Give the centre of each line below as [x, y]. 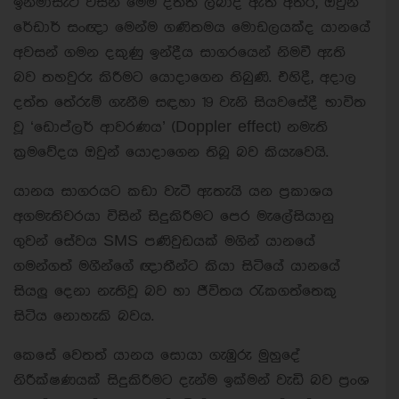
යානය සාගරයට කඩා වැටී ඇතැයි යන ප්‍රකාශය [173, 191]
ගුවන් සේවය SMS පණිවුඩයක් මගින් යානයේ [164, 241]
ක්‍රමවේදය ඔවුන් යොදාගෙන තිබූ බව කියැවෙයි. [171, 152]
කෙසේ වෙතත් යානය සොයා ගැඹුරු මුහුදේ [157, 355]
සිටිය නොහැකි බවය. [84, 316]
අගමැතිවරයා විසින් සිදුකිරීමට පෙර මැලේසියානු [174, 216]
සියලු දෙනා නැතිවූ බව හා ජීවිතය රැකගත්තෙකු [175, 291]
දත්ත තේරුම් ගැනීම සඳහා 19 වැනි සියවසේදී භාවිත [190, 102]
